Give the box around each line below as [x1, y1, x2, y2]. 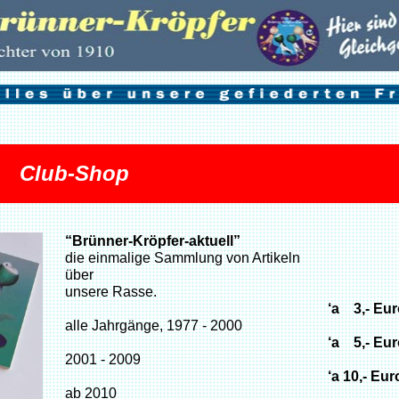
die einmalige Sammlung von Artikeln [65, 250, 300, 265]
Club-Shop [20, 161, 129, 185]
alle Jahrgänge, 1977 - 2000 [65, 318, 242, 333]
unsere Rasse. [65, 284, 157, 299]
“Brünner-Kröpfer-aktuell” [65, 233, 240, 248]
